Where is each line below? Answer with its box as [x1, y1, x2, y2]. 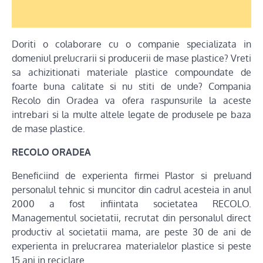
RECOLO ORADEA [12, 146, 91, 158]
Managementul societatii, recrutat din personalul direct [12, 212, 251, 224]
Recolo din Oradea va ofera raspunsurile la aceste [12, 95, 251, 106]
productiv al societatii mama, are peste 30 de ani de [12, 226, 251, 238]
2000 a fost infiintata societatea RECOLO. [12, 198, 251, 210]
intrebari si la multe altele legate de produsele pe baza [12, 109, 251, 120]
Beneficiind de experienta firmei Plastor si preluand [12, 170, 251, 181]
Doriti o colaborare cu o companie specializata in [12, 38, 251, 50]
